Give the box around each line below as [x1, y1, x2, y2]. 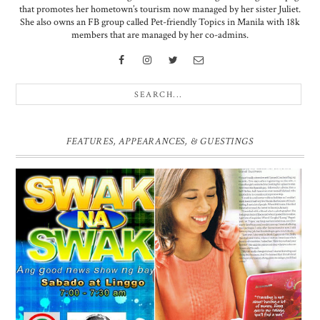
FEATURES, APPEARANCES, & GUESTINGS [66, 135, 254, 149]
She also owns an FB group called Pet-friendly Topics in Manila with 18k [20, 16, 300, 29]
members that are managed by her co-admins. [71, 29, 249, 42]
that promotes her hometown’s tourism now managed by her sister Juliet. [19, 3, 301, 16]
